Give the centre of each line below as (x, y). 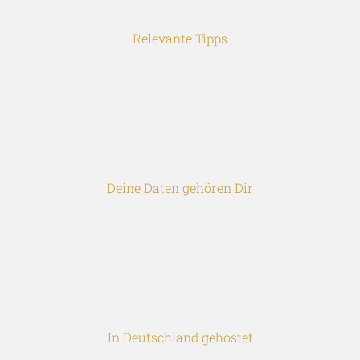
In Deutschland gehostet (180, 337)
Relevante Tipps (180, 38)
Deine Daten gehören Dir (180, 187)
